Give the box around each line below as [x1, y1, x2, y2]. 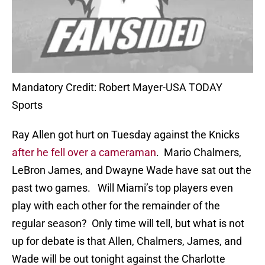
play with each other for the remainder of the [12, 199, 220, 212]
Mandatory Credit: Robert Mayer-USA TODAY [12, 81, 222, 94]
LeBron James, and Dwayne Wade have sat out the [12, 164, 251, 177]
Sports [12, 99, 43, 112]
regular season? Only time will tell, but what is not [12, 217, 244, 230]
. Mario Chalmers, [156, 146, 241, 159]
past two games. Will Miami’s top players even [12, 182, 233, 195]
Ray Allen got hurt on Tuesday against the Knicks [12, 128, 240, 141]
